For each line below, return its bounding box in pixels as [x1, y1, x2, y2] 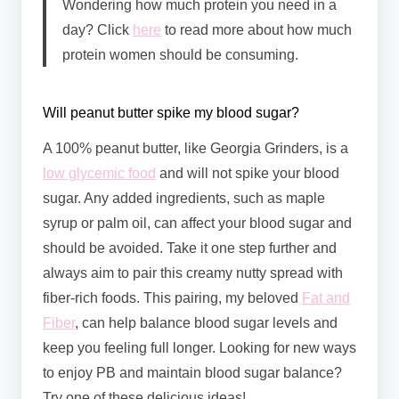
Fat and [302, 290, 350, 306]
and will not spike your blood [156, 166, 339, 182]
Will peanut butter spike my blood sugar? [43, 105, 303, 121]
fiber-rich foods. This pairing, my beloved [43, 290, 302, 306]
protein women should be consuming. [62, 47, 302, 63]
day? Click [62, 22, 133, 38]
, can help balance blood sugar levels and [75, 315, 338, 331]
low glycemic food [43, 166, 156, 182]
